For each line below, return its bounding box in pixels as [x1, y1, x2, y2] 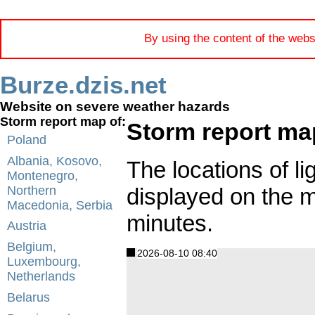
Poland [6, 132, 46, 147]
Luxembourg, [6, 255, 81, 269]
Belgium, [6, 240, 56, 255]
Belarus [6, 290, 50, 304]
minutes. [127, 210, 213, 236]
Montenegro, [6, 168, 78, 183]
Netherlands [6, 269, 75, 284]
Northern [6, 183, 56, 198]
